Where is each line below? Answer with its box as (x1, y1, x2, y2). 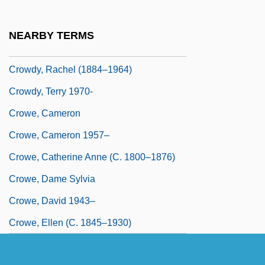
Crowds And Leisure (9, 20, 94, 31)
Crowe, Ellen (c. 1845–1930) (9, 217, 131, 228)
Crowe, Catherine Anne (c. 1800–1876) (9, 151, 175, 162)
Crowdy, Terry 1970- (9, 86, 93, 96)
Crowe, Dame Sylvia (9, 173, 95, 184)
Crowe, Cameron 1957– (9, 130, 109, 140)
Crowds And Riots (9, 42, 85, 53)
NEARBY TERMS (9, 30, 94, 42)
